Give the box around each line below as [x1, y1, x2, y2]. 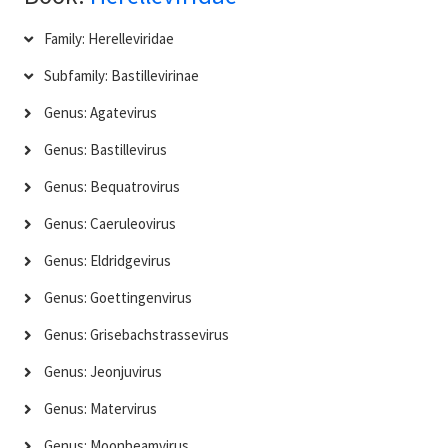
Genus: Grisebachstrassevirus [44, 325, 229, 344]
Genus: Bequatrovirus [44, 177, 180, 196]
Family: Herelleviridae [44, 29, 174, 48]
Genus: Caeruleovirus [44, 214, 176, 233]
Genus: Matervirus [44, 399, 157, 418]
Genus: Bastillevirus [44, 140, 167, 159]
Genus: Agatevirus [44, 103, 157, 122]
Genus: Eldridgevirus [44, 251, 171, 270]
